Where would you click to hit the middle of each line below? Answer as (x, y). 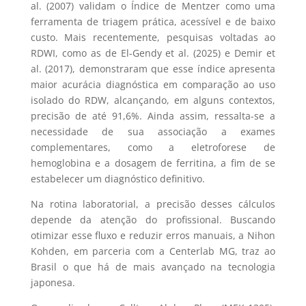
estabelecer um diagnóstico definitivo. (117, 178)
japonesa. (53, 282)
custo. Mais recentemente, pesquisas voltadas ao (153, 37)
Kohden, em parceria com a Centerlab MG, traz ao (153, 251)
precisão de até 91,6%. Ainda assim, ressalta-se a (153, 115)
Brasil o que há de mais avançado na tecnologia (153, 266)
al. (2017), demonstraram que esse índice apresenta (153, 68)
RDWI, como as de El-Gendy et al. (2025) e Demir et (153, 53)
